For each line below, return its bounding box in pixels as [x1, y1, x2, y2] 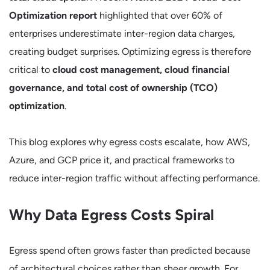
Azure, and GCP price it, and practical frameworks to [9, 154, 234, 166]
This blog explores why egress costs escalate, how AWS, [9, 136, 250, 148]
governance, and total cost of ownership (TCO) [9, 82, 218, 93]
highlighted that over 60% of [97, 10, 222, 21]
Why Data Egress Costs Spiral [9, 206, 214, 224]
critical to [9, 64, 52, 75]
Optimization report [9, 10, 97, 21]
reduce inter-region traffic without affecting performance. [9, 172, 260, 184]
